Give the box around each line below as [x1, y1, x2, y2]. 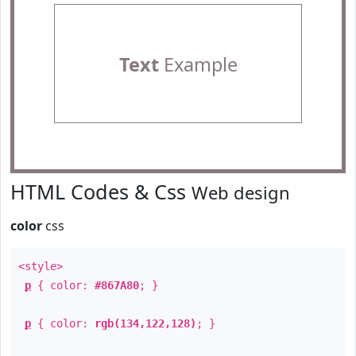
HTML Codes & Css [10, 178, 192, 205]
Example [158, 52, 238, 77]
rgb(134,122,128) [95, 317, 196, 330]
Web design [192, 180, 290, 204]
